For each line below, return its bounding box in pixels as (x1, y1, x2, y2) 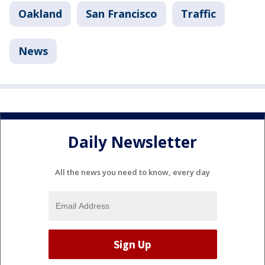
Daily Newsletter (68, 131, 197, 153)
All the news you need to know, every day (55, 167, 210, 178)
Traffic (181, 7, 216, 21)
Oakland (18, 7, 62, 21)
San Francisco (86, 7, 157, 21)
